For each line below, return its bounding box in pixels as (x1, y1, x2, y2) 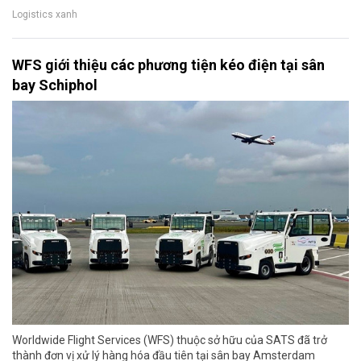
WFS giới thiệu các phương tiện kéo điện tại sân (12, 56, 325, 73)
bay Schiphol (12, 76, 98, 93)
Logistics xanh (12, 8, 77, 20)
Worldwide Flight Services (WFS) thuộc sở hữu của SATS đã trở (12, 334, 327, 347)
